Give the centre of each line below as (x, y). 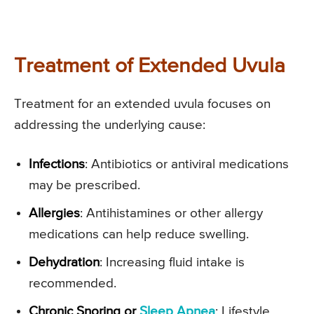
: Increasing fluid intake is (172, 263)
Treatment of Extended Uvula (150, 67)
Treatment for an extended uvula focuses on (142, 104)
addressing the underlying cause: (110, 125)
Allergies (54, 214)
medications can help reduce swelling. (139, 235)
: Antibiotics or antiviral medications (187, 165)
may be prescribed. (84, 186)
